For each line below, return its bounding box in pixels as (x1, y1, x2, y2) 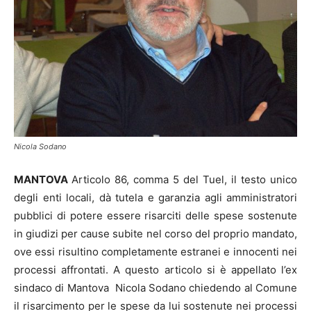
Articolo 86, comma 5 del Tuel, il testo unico (72, 173, 297, 187)
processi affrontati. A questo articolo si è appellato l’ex (14, 263, 297, 277)
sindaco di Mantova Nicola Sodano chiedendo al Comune (14, 281, 297, 295)
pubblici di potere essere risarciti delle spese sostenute (14, 209, 297, 223)
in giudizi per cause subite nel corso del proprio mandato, (14, 227, 297, 241)
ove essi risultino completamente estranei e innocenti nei (14, 245, 297, 259)
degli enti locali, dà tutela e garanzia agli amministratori (14, 191, 297, 205)
